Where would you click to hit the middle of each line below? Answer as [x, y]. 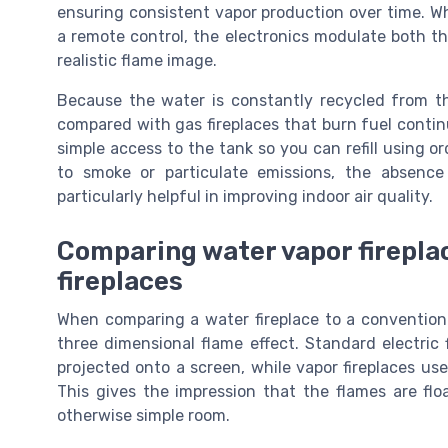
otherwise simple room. [143, 415]
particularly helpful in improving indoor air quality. [245, 197]
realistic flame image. [137, 61]
